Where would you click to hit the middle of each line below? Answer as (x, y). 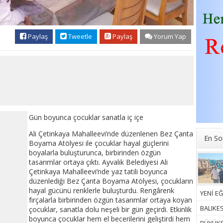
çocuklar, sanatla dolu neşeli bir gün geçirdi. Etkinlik (110, 210)
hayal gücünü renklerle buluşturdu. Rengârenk (102, 191)
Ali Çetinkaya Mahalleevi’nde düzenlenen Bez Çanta (111, 134)
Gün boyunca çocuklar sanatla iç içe (86, 117)
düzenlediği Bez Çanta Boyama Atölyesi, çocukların (111, 181)
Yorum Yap (169, 37)
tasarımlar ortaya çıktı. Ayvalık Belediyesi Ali (98, 162)
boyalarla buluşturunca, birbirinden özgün (95, 153)
